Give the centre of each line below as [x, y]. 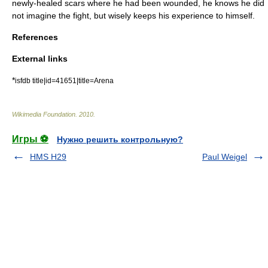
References [35, 37]
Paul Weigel [225, 157]
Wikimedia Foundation [44, 114]
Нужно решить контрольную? [120, 139]
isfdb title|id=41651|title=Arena [64, 80]
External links [40, 59]
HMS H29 [48, 157]
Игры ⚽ [30, 139]
